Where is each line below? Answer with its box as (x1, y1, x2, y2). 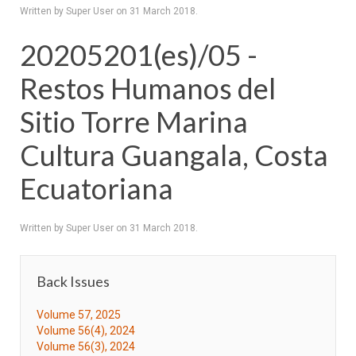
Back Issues (37, 273, 110, 290)
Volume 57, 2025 (37, 308, 121, 321)
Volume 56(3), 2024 (37, 340, 135, 353)
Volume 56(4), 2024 (37, 324, 135, 337)
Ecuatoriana (20, 171, 173, 206)
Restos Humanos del (20, 71, 276, 106)
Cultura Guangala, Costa (20, 137, 328, 172)
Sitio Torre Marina (20, 104, 248, 139)
